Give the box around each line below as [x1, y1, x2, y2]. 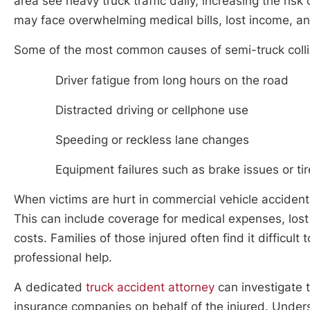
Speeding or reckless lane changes [55, 132, 249, 147]
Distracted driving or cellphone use [55, 102, 248, 117]
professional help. [14, 250, 112, 264]
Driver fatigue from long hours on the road [55, 73, 289, 87]
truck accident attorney [86, 280, 215, 294]
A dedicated [14, 280, 86, 294]
